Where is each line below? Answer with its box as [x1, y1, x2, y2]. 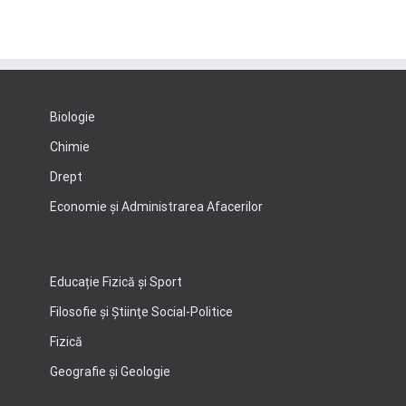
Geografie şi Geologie [50, 364, 170, 379]
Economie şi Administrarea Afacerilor [50, 199, 263, 214]
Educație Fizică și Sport [50, 275, 182, 289]
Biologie [50, 110, 95, 124]
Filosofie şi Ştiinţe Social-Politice [50, 304, 233, 319]
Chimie [50, 140, 90, 154]
